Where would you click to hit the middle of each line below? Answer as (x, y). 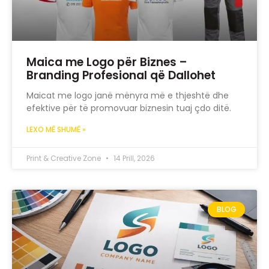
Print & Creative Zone (65, 159)
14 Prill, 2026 (133, 159)
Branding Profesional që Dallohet (121, 76)
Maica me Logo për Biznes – (107, 62)
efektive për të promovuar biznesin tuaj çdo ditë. (129, 108)
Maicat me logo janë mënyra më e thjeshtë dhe (128, 96)
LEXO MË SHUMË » (56, 130)
